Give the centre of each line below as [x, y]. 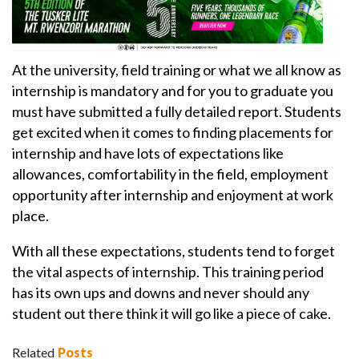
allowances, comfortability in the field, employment [170, 174]
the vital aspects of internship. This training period [168, 272]
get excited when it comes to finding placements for [173, 133]
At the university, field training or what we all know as [177, 70]
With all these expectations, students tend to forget [173, 251]
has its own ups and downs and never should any [161, 293]
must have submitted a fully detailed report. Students [177, 112]
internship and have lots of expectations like [148, 153]
